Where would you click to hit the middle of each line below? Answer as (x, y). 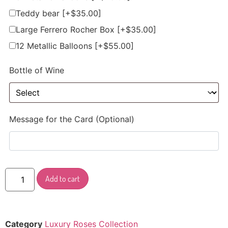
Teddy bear (39, 13)
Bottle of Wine (37, 70)
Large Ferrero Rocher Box (66, 30)
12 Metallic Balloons (55, 46)
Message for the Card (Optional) (72, 119)
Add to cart (63, 179)
